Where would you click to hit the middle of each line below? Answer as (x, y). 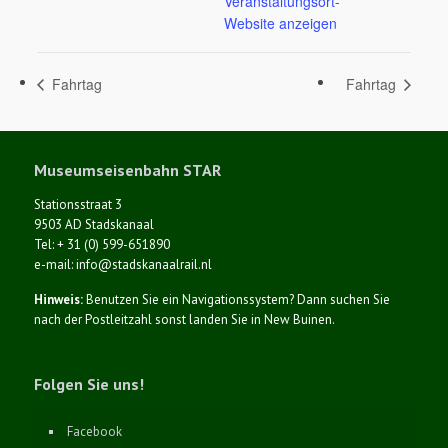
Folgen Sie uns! (88, 384)
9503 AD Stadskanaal (93, 225)
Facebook (94, 432)
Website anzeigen (280, 23)
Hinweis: (58, 300)
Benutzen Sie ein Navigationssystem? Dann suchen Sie (236, 300)
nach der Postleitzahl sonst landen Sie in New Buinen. (184, 320)
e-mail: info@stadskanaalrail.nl (122, 265)
